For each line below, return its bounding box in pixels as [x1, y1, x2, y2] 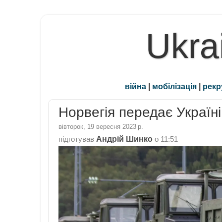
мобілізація [152, 82, 197, 91]
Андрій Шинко [96, 134, 153, 143]
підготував [58, 135, 96, 143]
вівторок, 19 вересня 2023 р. [58, 122, 143, 130]
